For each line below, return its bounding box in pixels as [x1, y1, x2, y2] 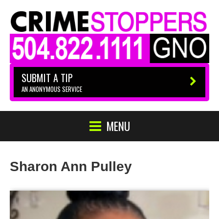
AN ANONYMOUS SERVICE [22, 84, 82, 94]
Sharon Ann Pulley [10, 158, 132, 174]
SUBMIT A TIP [22, 70, 73, 85]
